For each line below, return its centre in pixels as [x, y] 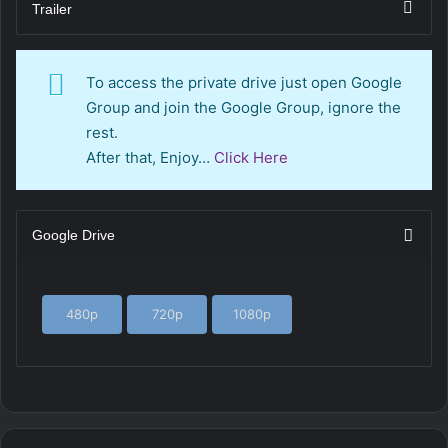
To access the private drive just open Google [244, 82]
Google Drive [73, 234]
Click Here [251, 157]
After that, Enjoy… [150, 157]
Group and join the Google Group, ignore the [243, 107]
